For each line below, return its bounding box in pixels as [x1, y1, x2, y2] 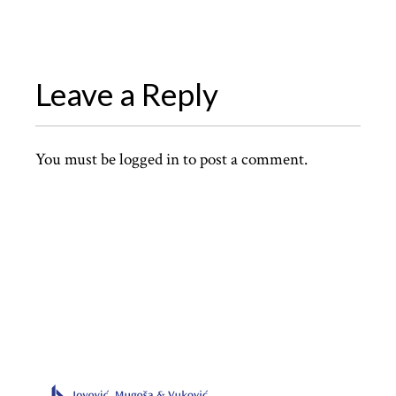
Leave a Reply [35, 74, 219, 112]
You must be [35, 148, 120, 171]
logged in [119, 148, 180, 171]
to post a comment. [179, 148, 308, 171]
